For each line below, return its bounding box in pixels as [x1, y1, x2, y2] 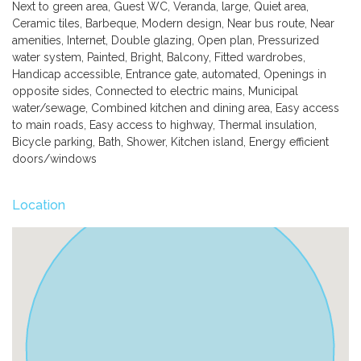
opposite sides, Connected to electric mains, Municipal [12, 85, 298, 98]
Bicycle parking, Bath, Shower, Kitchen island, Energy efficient [12, 135, 329, 149]
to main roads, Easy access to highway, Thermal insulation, [12, 118, 317, 132]
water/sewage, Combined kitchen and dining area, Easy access [12, 102, 339, 115]
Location [12, 197, 65, 214]
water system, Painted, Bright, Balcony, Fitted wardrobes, [12, 51, 305, 64]
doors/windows [12, 152, 97, 166]
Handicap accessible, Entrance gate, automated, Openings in [12, 68, 326, 81]
